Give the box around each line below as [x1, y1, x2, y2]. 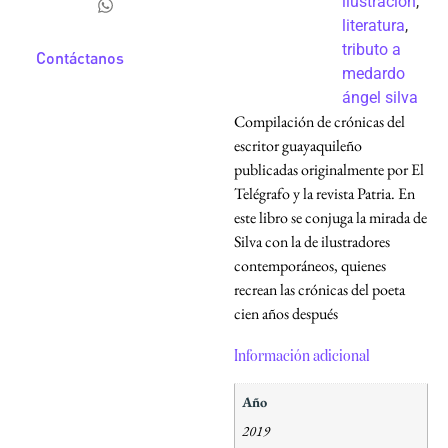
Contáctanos [36, 48, 124, 67]
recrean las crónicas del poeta [234, 278, 405, 300]
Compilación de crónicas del [234, 110, 405, 132]
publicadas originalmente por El [234, 158, 424, 180]
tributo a [342, 39, 401, 59]
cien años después [234, 302, 338, 324]
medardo [342, 63, 405, 83]
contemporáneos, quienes [234, 254, 386, 276]
